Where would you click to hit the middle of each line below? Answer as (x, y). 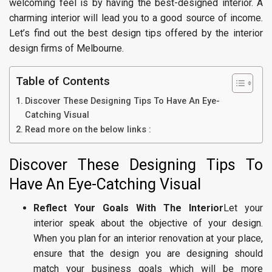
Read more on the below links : (88, 130)
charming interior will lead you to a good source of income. (136, 18)
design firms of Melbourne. (66, 48)
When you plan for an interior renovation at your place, (148, 238)
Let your (243, 208)
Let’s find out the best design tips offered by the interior (136, 33)
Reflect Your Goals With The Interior (128, 208)
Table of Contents (63, 81)
